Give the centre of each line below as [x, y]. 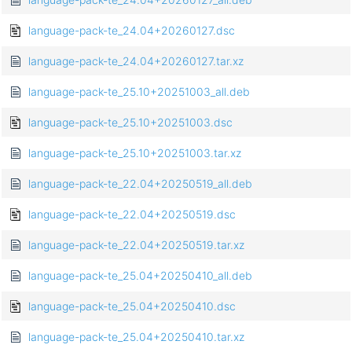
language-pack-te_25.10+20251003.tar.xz [135, 153]
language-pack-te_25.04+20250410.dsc [132, 306]
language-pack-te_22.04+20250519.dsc [132, 214]
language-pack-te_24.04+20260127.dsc [132, 31]
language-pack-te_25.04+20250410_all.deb [140, 276]
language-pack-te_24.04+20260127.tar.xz [136, 61]
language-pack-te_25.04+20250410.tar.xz [136, 337]
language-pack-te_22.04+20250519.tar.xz [136, 245]
